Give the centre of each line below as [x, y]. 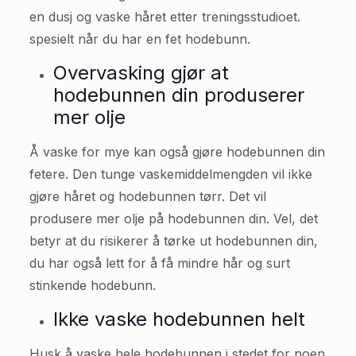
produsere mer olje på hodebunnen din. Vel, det [173, 219]
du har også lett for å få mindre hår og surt [159, 263]
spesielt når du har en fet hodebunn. [139, 39]
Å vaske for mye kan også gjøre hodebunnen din [177, 152]
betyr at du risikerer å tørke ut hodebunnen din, [173, 241]
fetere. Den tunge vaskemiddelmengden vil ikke [170, 174]
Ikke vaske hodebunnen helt [179, 319]
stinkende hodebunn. [92, 285]
